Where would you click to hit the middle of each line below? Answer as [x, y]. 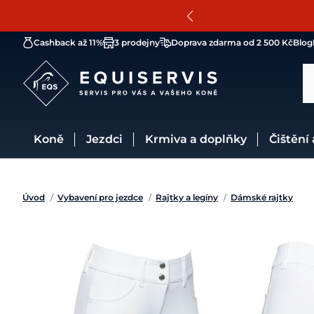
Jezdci [107, 139]
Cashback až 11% [68, 42]
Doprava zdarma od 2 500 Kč [232, 42]
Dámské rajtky [262, 197]
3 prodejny [137, 42]
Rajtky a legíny [187, 197]
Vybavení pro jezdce [100, 197]
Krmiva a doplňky [200, 139]
